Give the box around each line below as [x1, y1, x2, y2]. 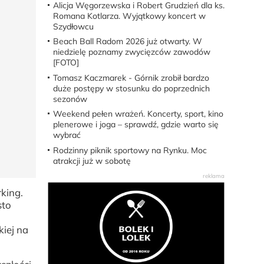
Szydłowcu [52, 21, 94, 32]
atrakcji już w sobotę [52, 155, 131, 166]
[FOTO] [52, 57, 79, 68]
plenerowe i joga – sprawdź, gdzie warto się [52, 119, 219, 130]
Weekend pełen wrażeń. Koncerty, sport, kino [52, 108, 223, 120]
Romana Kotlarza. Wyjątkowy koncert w [52, 10, 206, 21]
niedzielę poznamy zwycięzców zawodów [52, 47, 210, 58]
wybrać [52, 130, 81, 141]
